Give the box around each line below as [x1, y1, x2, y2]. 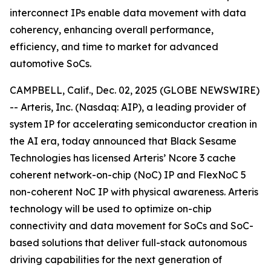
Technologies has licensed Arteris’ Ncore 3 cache [10, 152, 236, 164]
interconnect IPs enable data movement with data [10, 7, 246, 19]
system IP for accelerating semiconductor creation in [10, 118, 257, 130]
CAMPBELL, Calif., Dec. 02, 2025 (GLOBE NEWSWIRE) [10, 84, 260, 96]
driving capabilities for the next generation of [10, 253, 222, 266]
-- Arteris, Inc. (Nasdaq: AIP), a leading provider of [10, 101, 246, 113]
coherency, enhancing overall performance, [10, 24, 214, 36]
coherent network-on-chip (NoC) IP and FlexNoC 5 [10, 169, 246, 181]
